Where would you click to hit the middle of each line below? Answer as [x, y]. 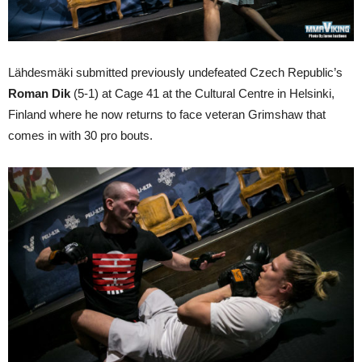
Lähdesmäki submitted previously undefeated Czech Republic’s [175, 73]
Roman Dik [39, 94]
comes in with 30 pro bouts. [80, 136]
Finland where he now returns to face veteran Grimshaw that [167, 115]
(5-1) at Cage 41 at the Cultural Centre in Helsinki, [202, 94]
